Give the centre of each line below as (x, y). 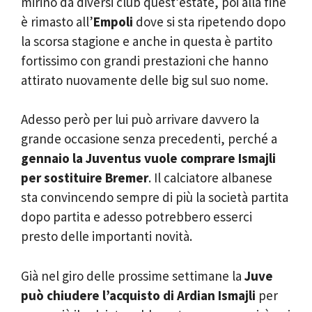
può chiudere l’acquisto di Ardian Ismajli (138, 295)
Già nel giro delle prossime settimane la (133, 275)
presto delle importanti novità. (107, 236)
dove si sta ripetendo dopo (209, 21)
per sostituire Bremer (85, 178)
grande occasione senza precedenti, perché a (149, 139)
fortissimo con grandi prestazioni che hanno (145, 60)
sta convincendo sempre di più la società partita (155, 197)
